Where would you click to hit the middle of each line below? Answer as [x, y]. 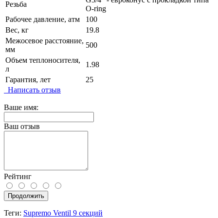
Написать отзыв [32, 90]
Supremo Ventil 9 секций [63, 213]
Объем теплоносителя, [43, 60]
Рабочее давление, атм [43, 19]
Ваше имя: [21, 107]
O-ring [96, 8]
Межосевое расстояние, [45, 40]
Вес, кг [17, 30]
